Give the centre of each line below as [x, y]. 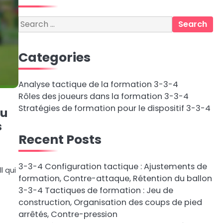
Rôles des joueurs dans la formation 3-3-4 [103, 96]
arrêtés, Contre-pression [68, 214]
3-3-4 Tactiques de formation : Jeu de [96, 190]
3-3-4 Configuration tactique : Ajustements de [112, 167]
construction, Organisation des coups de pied [110, 202]
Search [32, 22]
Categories [54, 57]
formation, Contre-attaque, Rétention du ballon [115, 178]
